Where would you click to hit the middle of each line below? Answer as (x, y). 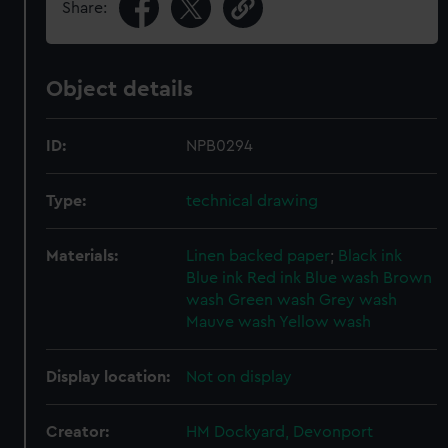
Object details (120, 89)
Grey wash (358, 300)
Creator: (78, 432)
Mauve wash (231, 322)
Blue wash (342, 278)
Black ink (370, 256)
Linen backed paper (258, 256)
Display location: (108, 377)
